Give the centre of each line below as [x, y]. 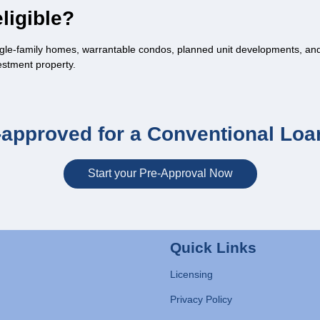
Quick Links [213, 248]
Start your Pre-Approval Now [160, 174]
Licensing [191, 274]
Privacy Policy [201, 299]
